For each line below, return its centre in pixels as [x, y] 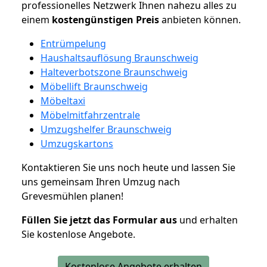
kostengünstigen [93, 19]
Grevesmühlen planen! [72, 196]
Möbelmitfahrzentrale [90, 115]
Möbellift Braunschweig [94, 86]
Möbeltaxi [63, 100]
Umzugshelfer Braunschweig [106, 129]
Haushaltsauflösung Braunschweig [119, 58]
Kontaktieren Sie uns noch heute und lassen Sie [128, 167]
